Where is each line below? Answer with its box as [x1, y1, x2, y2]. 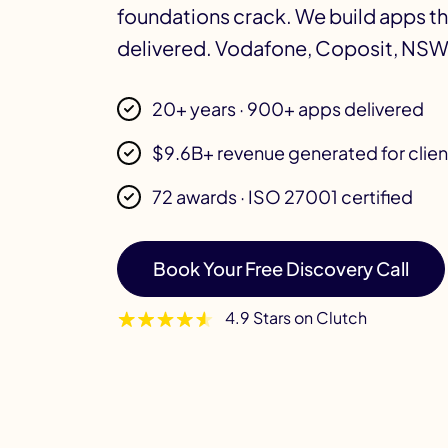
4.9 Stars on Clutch [225, 307, 367, 328]
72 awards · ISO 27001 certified [152, 185, 413, 208]
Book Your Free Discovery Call [153, 257, 409, 280]
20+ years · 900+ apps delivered [152, 97, 424, 120]
